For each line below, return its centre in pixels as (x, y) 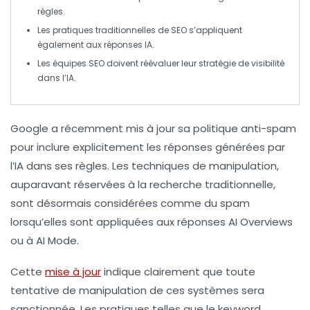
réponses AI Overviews (235, 222)
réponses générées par (225, 147)
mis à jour (151, 128)
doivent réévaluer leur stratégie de (178, 63)
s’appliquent (215, 30)
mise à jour (73, 272)
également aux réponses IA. (96, 45)
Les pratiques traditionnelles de (104, 30)
